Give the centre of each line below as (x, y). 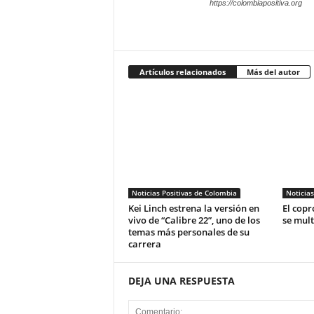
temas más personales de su (189, 232)
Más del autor (273, 72)
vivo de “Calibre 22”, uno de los (194, 220)
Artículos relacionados (182, 72)
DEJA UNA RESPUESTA (181, 281)
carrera (144, 244)
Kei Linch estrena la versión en (193, 208)
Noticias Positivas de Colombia (184, 193)
